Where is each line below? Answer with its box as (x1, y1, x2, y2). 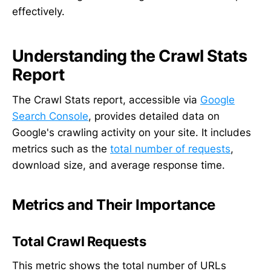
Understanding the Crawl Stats (12, 45, 247, 66)
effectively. (12, 5, 65, 18)
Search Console (12, 110, 88, 123)
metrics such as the (12, 143, 110, 155)
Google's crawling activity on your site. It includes (12, 126, 251, 139)
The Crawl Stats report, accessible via (12, 94, 200, 106)
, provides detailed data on (88, 110, 220, 123)
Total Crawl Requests (12, 233, 146, 250)
